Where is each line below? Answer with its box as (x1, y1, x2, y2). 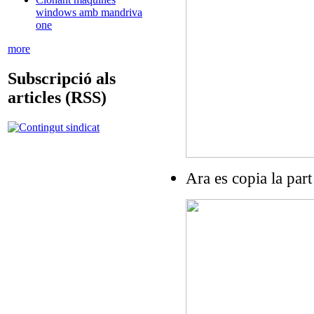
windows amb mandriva (36, 6, 142, 19)
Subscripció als (8, 69, 116, 88)
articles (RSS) (8, 88, 107, 107)
